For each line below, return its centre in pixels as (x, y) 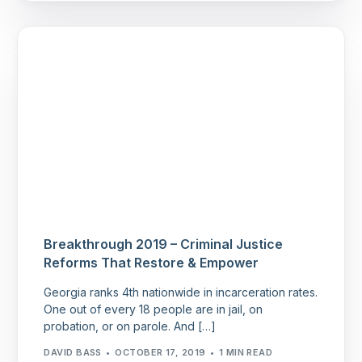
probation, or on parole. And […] (130, 326)
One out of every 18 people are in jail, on (154, 309)
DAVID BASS (73, 352)
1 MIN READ (246, 352)
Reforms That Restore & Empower (152, 263)
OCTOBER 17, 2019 (160, 352)
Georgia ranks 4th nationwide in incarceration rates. (181, 293)
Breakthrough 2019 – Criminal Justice (164, 244)
